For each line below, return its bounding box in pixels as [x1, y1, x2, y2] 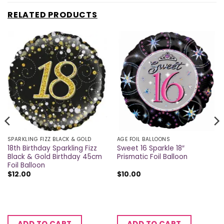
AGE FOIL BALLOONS [116, 135, 170, 143]
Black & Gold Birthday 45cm [7, 151, 102, 161]
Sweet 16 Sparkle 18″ [116, 143, 184, 153]
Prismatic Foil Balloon [116, 151, 187, 161]
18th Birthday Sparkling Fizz [7, 143, 97, 153]
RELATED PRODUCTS [7, 9, 97, 21]
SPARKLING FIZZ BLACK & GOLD [7, 135, 91, 143]
